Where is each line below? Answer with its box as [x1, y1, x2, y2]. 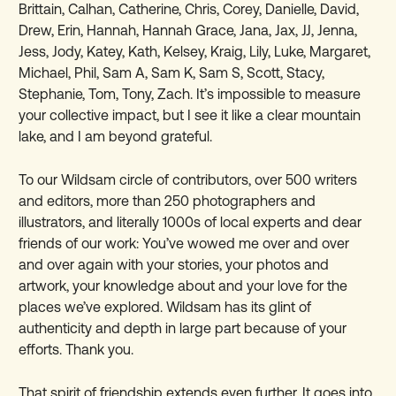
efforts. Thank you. [19, 340, 134, 357]
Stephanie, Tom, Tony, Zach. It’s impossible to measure [19, 85, 362, 102]
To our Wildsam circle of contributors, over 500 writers [19, 171, 358, 187]
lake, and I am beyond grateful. [19, 127, 217, 144]
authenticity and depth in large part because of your [19, 319, 347, 336]
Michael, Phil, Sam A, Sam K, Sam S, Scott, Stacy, [19, 64, 325, 80]
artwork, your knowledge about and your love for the [19, 277, 348, 293]
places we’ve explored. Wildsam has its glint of [19, 298, 312, 315]
